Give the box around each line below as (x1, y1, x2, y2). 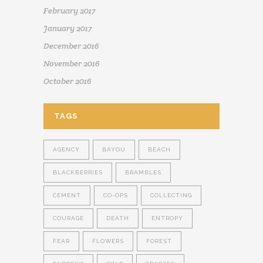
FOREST (146, 238, 172, 245)
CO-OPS (103, 192, 128, 199)
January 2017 (43, 23, 92, 34)
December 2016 (43, 41, 99, 52)
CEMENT (53, 192, 81, 199)
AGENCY (53, 146, 80, 153)
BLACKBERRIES (53, 169, 103, 176)
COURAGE (53, 215, 84, 222)
